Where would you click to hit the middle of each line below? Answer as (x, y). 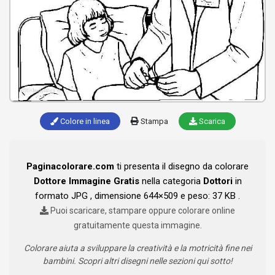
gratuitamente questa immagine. (137, 226)
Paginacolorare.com (70, 167)
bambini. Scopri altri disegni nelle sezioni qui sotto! (137, 261)
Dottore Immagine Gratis (86, 181)
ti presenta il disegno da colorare (181, 167)
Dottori (218, 181)
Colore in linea (84, 122)
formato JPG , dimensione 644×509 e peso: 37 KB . (137, 196)
